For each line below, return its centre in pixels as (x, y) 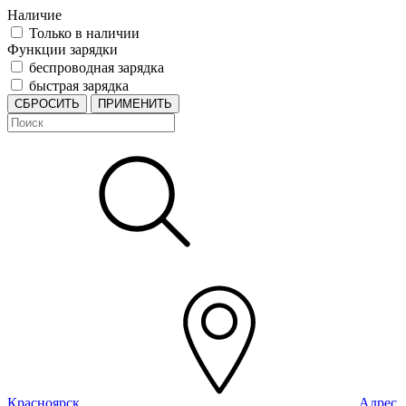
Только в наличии (84, 33)
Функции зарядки (63, 49)
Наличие (34, 15)
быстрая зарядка (79, 86)
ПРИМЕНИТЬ (135, 104)
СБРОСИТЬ (47, 104)
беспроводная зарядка (97, 68)
